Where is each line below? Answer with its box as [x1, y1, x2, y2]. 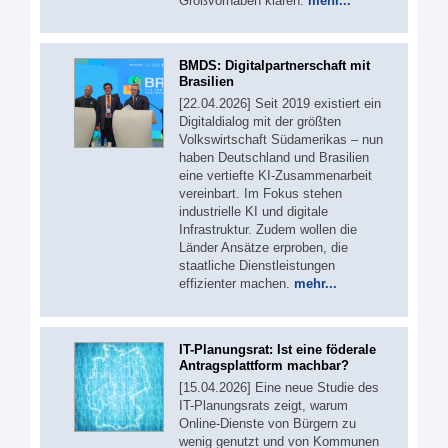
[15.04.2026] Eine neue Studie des [179, 379, 379, 395]
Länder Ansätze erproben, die [179, 240, 348, 255]
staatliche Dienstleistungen [179, 258, 335, 273]
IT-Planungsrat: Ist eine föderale [179, 341, 376, 357]
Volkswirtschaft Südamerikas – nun [179, 132, 383, 147]
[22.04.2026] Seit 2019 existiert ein [179, 96, 381, 111]
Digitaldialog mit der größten [179, 114, 341, 129]
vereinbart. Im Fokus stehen [179, 186, 342, 201]
